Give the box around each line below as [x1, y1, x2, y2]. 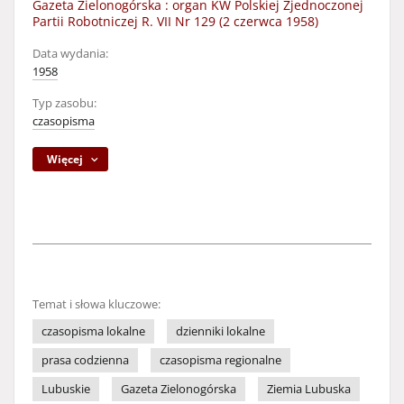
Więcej [47, 151, 84, 167]
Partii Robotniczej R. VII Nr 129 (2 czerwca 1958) [32, 13, 318, 30]
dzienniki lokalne [176, 324, 265, 339]
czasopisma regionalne [160, 353, 281, 368]
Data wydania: [32, 46, 108, 61]
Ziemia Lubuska [267, 381, 351, 397]
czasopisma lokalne [41, 324, 145, 339]
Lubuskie [41, 381, 90, 397]
